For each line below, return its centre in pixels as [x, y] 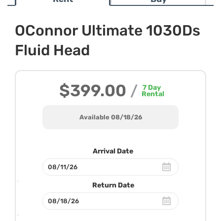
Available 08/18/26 [110, 117]
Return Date [113, 185]
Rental [153, 94]
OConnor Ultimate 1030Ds [108, 31]
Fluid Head [52, 50]
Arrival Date [113, 151]
